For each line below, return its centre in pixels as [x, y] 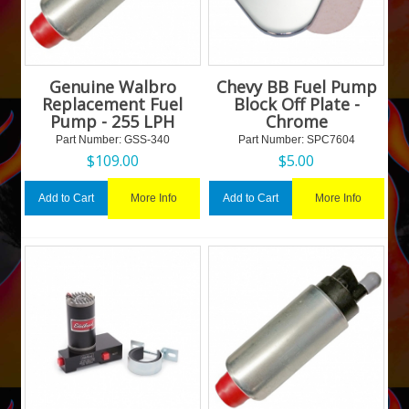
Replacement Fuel [113, 104]
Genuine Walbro [112, 86]
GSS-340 [145, 139]
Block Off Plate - [296, 104]
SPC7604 [329, 139]
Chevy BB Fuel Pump [296, 86]
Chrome [296, 121]
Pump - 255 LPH [113, 121]
